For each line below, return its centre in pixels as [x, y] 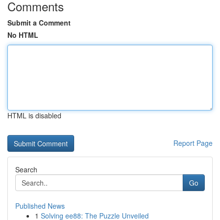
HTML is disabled [34, 115]
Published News [40, 206]
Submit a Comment [39, 23]
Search [26, 169]
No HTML [23, 35]
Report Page [193, 143]
